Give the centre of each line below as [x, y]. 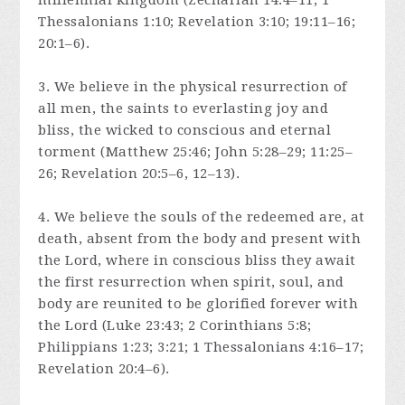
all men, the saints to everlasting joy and [184, 109]
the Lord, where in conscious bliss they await [197, 261]
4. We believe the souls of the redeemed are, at [202, 217]
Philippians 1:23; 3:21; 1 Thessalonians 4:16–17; [201, 348]
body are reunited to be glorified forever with [198, 304]
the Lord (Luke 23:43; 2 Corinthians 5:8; [175, 326]
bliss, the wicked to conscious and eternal [185, 131]
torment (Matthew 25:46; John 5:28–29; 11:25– [196, 152]
